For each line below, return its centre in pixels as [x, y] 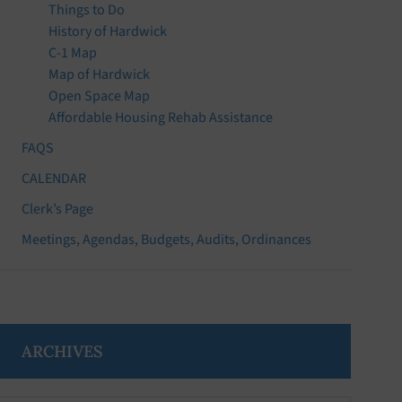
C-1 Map [73, 52]
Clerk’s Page [58, 209]
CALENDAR [54, 178]
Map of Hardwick [100, 74]
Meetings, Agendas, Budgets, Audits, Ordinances [167, 239]
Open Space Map [100, 96]
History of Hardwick [108, 31]
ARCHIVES [63, 351]
